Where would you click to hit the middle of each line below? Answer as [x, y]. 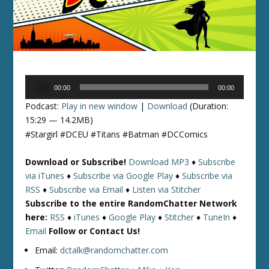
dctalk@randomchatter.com [114, 250]
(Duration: [208, 106]
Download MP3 [159, 162]
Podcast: [44, 106]
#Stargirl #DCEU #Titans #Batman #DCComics [117, 134]
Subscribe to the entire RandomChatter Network [131, 203]
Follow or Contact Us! [95, 231]
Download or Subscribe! [76, 162]
